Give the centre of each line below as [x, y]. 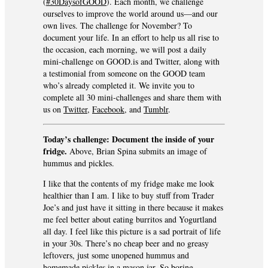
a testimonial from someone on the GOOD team [124, 74]
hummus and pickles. [79, 163]
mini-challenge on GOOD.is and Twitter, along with [131, 62]
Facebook [108, 109]
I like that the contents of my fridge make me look [129, 184]
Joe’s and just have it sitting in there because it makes [133, 208]
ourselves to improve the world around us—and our [130, 14]
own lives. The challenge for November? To [118, 26]
